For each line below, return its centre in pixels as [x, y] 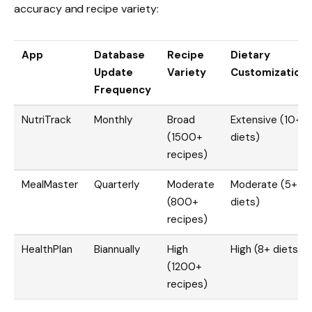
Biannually [117, 250]
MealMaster [50, 185]
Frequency [123, 90]
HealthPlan [47, 250]
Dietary [250, 55]
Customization [269, 73]
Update [114, 73]
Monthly [113, 120]
